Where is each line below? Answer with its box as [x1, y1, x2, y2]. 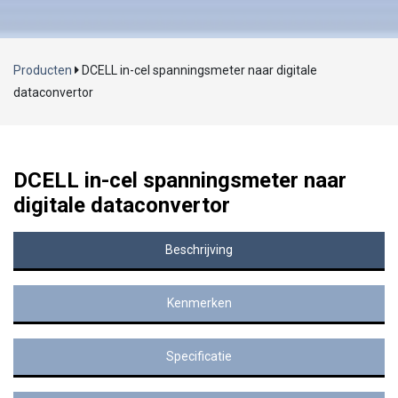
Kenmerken [166, 295, 232, 310]
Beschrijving [165, 242, 233, 257]
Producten [13, 62, 72, 77]
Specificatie [166, 348, 232, 363]
